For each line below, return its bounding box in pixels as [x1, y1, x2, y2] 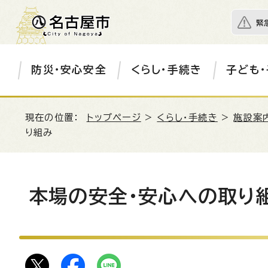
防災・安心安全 [31, 65, 106, 75]
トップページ [86, 113, 141, 122]
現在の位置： [25, 113, 87, 122]
